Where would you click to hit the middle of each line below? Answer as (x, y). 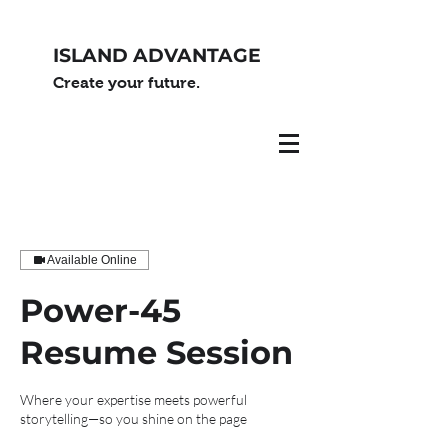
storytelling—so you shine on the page (133, 418)
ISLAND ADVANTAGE (157, 55)
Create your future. (126, 82)
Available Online (92, 260)
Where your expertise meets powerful (133, 399)
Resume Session (156, 352)
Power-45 (100, 310)
